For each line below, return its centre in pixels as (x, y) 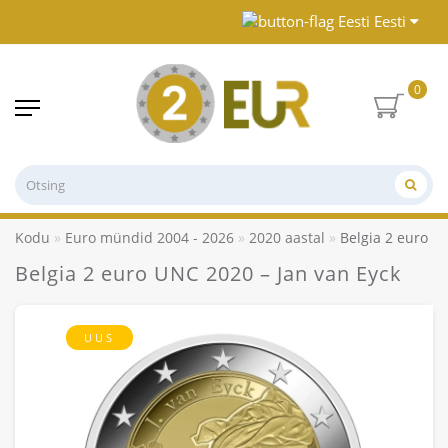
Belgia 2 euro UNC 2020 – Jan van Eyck (208, 273)
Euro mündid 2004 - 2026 (149, 237)
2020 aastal (287, 237)
